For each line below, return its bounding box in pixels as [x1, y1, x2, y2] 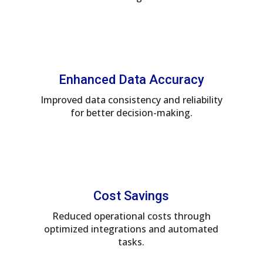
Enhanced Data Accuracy [58, 72, 204, 87]
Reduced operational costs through [52, 209, 211, 222]
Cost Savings [93, 188, 170, 203]
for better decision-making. [70, 106, 193, 119]
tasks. [118, 235, 145, 248]
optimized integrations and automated [44, 222, 219, 235]
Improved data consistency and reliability [40, 93, 222, 106]
